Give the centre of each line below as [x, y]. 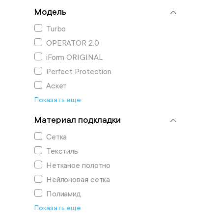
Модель [50, 12]
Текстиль [62, 151]
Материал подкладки [77, 120]
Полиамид [64, 194]
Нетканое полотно [78, 165]
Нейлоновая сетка [78, 180]
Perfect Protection [79, 72]
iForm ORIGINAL [74, 57]
